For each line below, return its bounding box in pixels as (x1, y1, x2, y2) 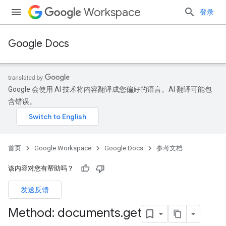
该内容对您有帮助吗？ (8, 164, 74, 172)
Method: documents (8, 205, 121, 221)
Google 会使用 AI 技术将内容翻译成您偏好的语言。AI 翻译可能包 (8, 85, 212, 93)
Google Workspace (34, 144, 91, 152)
